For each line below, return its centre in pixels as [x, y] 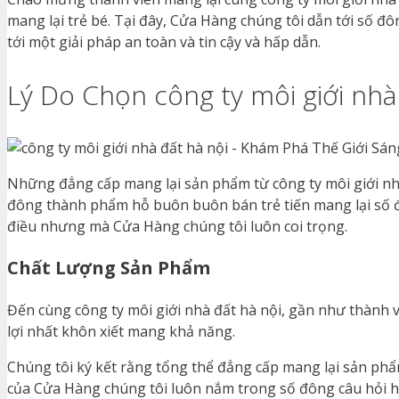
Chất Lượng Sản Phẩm [109, 268]
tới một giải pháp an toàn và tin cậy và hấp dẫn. [164, 42]
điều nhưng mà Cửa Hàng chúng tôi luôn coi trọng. [177, 227]
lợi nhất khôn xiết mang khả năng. [121, 332]
